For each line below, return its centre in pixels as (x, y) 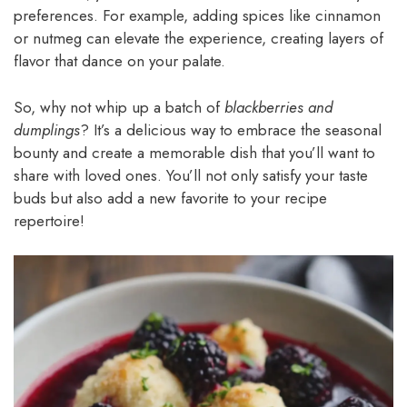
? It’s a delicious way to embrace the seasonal (231, 129)
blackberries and (278, 107)
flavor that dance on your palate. (119, 61)
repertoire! (49, 220)
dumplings (47, 129)
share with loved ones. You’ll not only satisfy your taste (191, 175)
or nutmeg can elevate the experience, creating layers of (199, 39)
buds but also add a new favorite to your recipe (170, 198)
